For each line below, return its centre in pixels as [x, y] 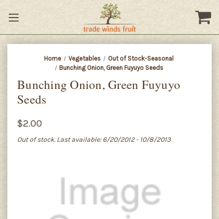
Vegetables [84, 58]
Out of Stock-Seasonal [141, 58]
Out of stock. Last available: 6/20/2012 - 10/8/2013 [94, 140]
